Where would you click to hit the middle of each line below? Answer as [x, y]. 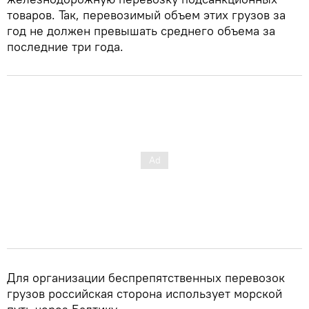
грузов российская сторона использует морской [144, 293]
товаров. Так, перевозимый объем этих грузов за [146, 14]
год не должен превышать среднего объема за [141, 30]
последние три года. [65, 46]
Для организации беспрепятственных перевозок [146, 277]
